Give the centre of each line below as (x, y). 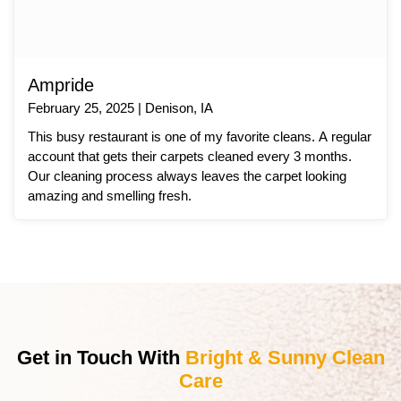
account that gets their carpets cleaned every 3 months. (190, 156)
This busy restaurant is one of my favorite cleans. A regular (200, 136)
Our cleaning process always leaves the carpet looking (187, 175)
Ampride (61, 85)
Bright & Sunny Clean (285, 357)
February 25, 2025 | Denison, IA (120, 107)
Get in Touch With (101, 357)
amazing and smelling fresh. (110, 195)
